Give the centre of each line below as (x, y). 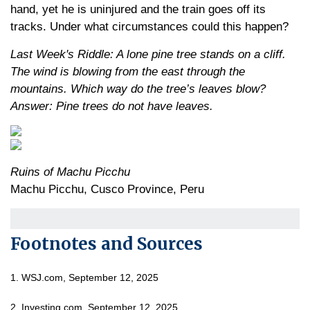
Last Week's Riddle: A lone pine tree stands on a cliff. (148, 54)
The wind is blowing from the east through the (128, 72)
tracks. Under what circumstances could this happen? (149, 27)
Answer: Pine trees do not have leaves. (112, 106)
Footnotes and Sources (107, 244)
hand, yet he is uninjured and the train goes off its (138, 9)
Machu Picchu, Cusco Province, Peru (107, 189)
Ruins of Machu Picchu (70, 172)
